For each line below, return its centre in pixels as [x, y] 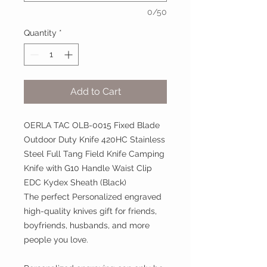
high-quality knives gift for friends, [90, 211]
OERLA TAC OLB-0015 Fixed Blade [92, 125]
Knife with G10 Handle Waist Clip [88, 168]
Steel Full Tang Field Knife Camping [94, 154]
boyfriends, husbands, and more [87, 225]
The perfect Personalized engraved [93, 197]
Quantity [40, 33]
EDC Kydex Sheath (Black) [75, 182]
